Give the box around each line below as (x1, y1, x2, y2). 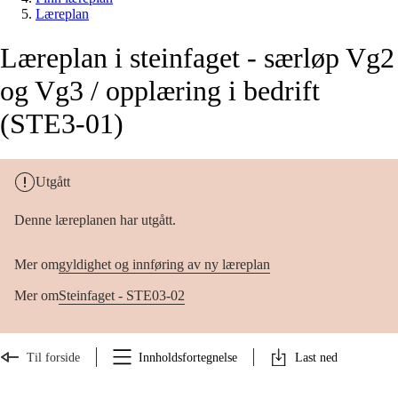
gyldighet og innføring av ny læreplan (59, 257, 270, 273)
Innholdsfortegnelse (139, 350, 237, 364)
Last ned (295, 350, 338, 364)
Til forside (27, 350, 80, 364)
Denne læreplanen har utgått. (14, 212, 176, 228)
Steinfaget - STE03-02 (59, 288, 185, 304)
